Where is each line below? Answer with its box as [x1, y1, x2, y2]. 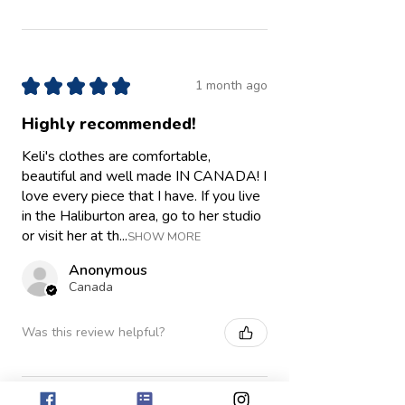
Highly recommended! [22, 112, 196, 135]
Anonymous [69, 259, 147, 280]
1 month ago [195, 77, 268, 95]
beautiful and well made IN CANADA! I [22, 165, 267, 186]
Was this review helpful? [22, 324, 165, 342]
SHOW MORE [127, 228, 201, 245]
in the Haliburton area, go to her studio [22, 205, 261, 226]
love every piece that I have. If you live [22, 185, 260, 206]
